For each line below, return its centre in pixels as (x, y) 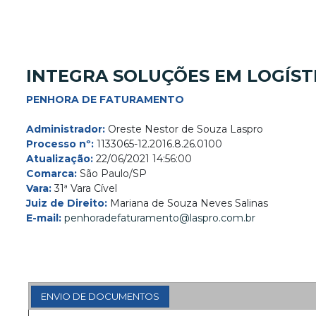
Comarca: (51, 174)
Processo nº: (60, 144)
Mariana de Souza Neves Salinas (188, 203)
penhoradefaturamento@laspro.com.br (160, 218)
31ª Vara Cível (84, 188)
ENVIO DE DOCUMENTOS (100, 297)
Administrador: (66, 129)
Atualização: (60, 159)
